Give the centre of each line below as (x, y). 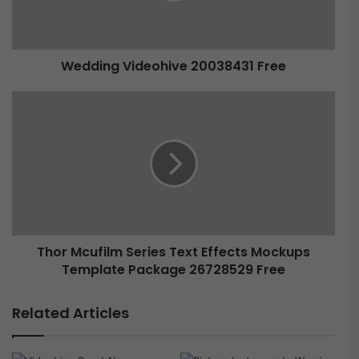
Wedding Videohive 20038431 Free (173, 67)
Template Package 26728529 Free (173, 270)
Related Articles (71, 313)
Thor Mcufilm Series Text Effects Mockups (173, 252)
